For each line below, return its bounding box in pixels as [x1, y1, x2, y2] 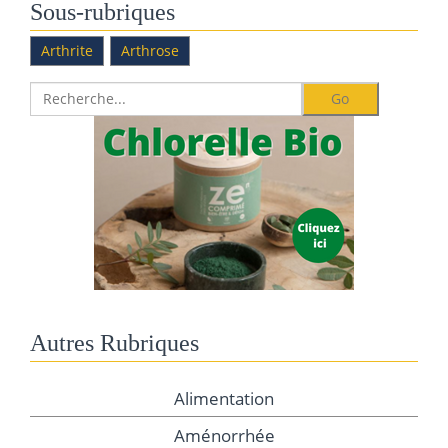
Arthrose [121, 40, 179, 60]
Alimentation [174, 386, 274, 410]
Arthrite [41, 40, 93, 60]
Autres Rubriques [30, 329, 199, 356]
